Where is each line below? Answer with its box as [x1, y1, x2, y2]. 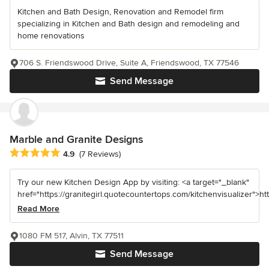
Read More [17, 203, 59, 214]
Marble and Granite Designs [10, 132, 143, 146]
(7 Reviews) [79, 149, 121, 160]
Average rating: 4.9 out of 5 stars [9, 147, 145, 159]
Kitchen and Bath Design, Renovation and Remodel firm [17, 6, 223, 17]
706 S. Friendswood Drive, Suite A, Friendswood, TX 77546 [19, 57, 239, 68]
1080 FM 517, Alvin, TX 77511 [19, 230, 124, 241]
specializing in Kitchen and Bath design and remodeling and [17, 18, 240, 29]
